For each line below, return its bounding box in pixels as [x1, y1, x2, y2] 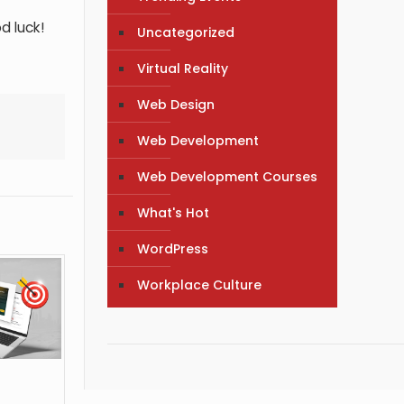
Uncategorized [137, 23, 235, 41]
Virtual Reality [137, 59, 229, 78]
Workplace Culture [137, 275, 262, 294]
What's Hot [137, 203, 210, 222]
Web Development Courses [137, 167, 318, 186]
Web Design [137, 95, 216, 114]
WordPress [137, 239, 209, 258]
